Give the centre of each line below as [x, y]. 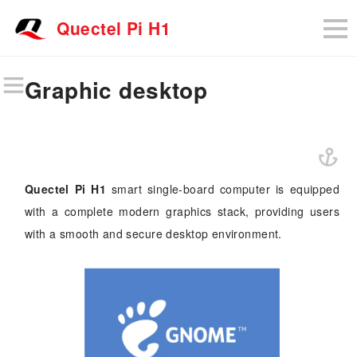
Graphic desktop [116, 90]
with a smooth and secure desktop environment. [153, 233]
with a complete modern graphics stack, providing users [182, 211]
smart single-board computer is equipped [223, 188]
